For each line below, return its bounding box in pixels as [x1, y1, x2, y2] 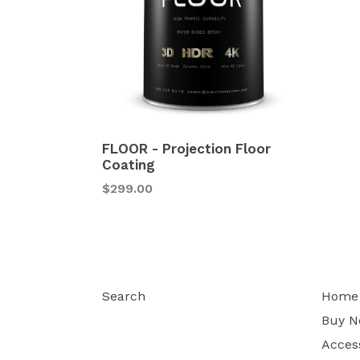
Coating [102, 156, 155, 173]
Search [102, 288, 145, 304]
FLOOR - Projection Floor [102, 140, 271, 157]
